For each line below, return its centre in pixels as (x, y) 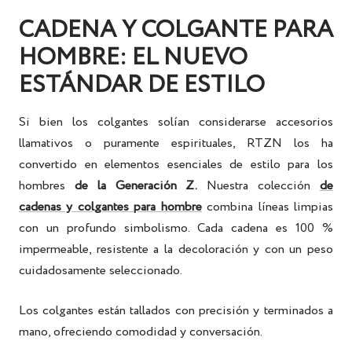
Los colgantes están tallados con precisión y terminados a (176, 311)
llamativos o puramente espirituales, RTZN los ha (176, 144)
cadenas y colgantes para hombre (110, 207)
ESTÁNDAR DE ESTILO (142, 86)
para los (311, 165)
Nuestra (223, 186)
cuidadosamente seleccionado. (101, 271)
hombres (47, 186)
